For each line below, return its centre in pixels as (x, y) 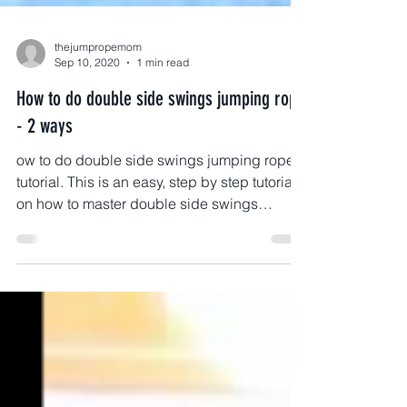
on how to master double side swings (137, 244)
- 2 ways (45, 167)
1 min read (163, 103)
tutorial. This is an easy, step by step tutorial (156, 223)
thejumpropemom (98, 88)
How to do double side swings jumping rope (161, 139)
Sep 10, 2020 (87, 103)
